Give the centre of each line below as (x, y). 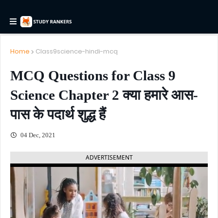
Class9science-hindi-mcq (77, 51)
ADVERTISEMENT (109, 157)
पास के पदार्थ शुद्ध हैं (58, 114)
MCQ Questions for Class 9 (93, 75)
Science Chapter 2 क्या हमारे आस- (104, 95)
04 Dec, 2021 (37, 135)
